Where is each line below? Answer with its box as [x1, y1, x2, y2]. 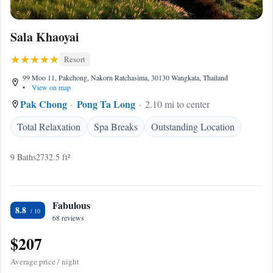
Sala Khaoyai [10, 28, 79, 46]
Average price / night [10, 256, 79, 267]
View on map [30, 82, 71, 92]
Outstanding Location [151, 120, 235, 133]
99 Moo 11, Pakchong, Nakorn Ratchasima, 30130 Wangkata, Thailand [23, 73, 228, 82]
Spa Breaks [94, 120, 138, 133]
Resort [64, 54, 85, 65]
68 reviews [52, 213, 84, 222]
